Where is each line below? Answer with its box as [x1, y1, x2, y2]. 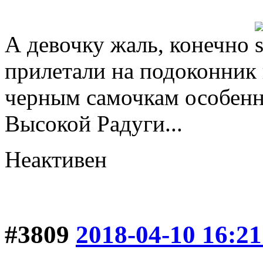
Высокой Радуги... [5, 111, 183, 137]
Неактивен [5, 147, 107, 173]
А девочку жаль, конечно [5, 32, 255, 58]
